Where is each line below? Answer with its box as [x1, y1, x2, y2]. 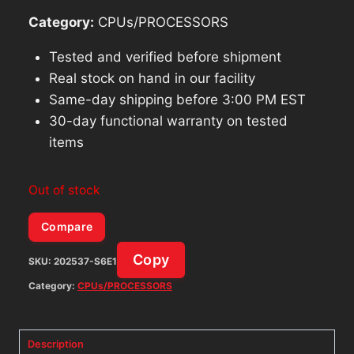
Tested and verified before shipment [48, 48, 281, 65]
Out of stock [28, 182, 100, 198]
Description [28, 338, 84, 351]
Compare [41, 220, 93, 234]
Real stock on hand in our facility [48, 70, 255, 86]
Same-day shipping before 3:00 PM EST [48, 91, 306, 107]
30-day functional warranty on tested [48, 112, 288, 129]
